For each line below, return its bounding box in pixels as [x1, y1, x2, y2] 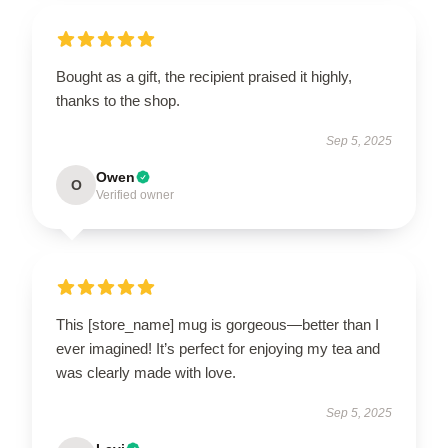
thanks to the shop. [56, 92, 180, 109]
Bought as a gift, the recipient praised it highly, [56, 68, 352, 85]
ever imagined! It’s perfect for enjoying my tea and [56, 340, 380, 357]
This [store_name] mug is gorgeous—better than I [56, 316, 379, 333]
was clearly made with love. [56, 364, 236, 381]
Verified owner [96, 188, 174, 202]
